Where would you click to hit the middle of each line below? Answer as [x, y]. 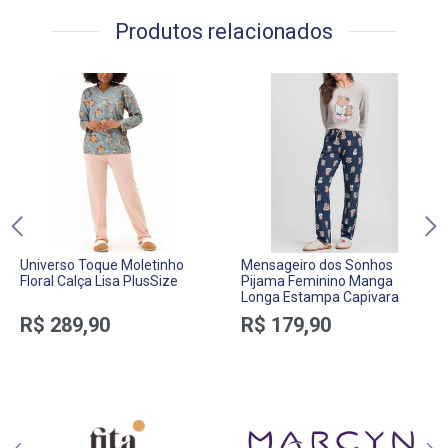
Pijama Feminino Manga [317, 281]
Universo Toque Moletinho [102, 265]
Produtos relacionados [224, 32]
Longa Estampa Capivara [320, 297]
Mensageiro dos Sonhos [317, 265]
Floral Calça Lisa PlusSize [99, 281]
